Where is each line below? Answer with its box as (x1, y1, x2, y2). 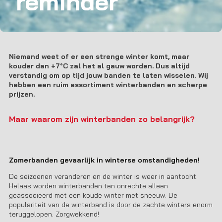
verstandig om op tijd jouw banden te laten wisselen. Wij (8, 71, 208, 80)
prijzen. (8, 90, 37, 99)
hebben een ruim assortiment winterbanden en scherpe (8, 80, 207, 89)
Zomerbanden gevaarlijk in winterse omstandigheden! (8, 156, 200, 165)
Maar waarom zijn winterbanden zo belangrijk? (8, 114, 195, 124)
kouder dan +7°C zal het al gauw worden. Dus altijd (8, 61, 190, 70)
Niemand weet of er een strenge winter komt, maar (8, 52, 189, 61)
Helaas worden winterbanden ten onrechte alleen (8, 181, 168, 190)
